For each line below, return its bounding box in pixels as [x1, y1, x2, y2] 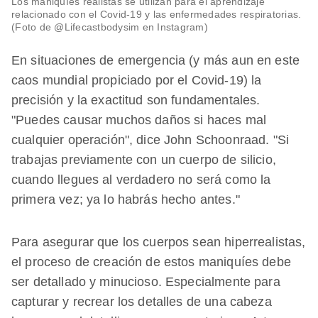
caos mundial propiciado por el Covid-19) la [11, 73, 262, 88]
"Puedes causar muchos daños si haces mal [11, 113, 266, 128]
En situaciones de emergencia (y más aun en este [11, 53, 300, 68]
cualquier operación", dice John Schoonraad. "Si [11, 133, 290, 148]
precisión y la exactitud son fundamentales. [11, 93, 261, 108]
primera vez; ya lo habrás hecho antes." [11, 192, 240, 207]
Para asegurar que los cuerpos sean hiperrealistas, [11, 235, 306, 250]
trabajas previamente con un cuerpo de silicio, [11, 153, 276, 168]
